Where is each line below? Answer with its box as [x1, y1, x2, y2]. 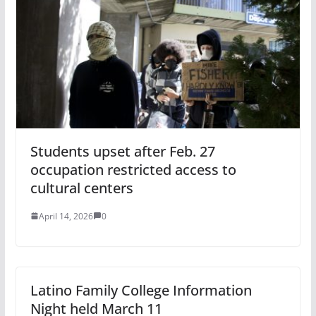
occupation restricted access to [30, 159, 236, 179]
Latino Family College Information [30, 280, 252, 300]
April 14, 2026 [38, 209, 93, 222]
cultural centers [30, 178, 133, 197]
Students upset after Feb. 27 [30, 141, 215, 161]
